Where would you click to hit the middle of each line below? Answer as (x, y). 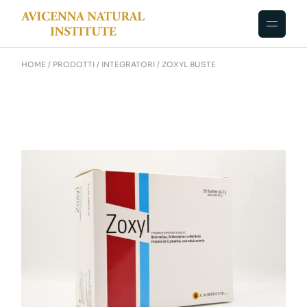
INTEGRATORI (128, 64)
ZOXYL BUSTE (189, 64)
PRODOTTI (74, 64)
